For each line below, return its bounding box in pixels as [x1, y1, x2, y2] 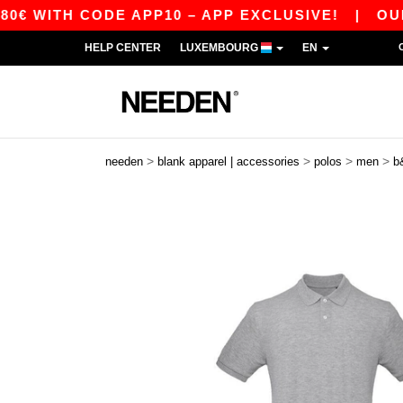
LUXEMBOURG [180, 41, 261, 54]
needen [105, 155, 143, 168]
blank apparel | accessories [157, 155, 300, 168]
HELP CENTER [85, 41, 161, 54]
